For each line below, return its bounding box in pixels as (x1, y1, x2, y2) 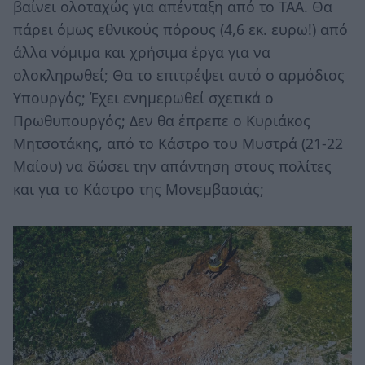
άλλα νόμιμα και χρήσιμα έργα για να (13, 42, 270, 62)
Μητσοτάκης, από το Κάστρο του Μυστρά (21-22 (13, 133, 343, 153)
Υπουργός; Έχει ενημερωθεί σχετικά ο (13, 87, 274, 108)
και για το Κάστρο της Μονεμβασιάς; (13, 178, 264, 199)
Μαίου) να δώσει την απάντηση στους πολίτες (13, 156, 332, 176)
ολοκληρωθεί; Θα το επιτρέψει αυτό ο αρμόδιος (13, 64, 345, 85)
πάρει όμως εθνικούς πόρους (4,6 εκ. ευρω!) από (13, 19, 348, 39)
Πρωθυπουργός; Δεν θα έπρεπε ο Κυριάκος (13, 110, 310, 130)
